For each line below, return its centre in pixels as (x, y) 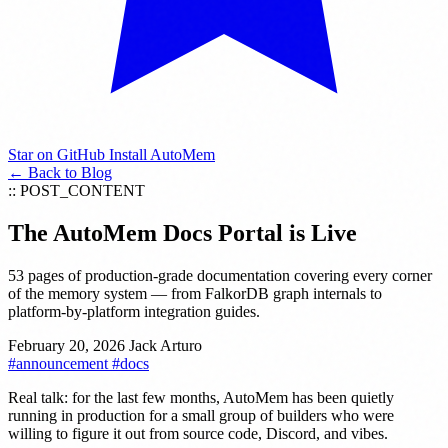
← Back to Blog (60, 172)
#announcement (60, 363)
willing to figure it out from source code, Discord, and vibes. (198, 433)
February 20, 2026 (68, 345)
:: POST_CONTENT (76, 190)
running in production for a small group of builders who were (201, 415)
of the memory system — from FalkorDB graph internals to (195, 293)
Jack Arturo (165, 345)
